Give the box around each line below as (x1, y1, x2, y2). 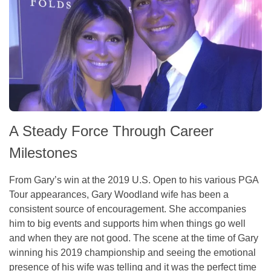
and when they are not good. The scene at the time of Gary (9, 233, 258, 244)
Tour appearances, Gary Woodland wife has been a (9, 189, 229, 200)
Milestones (9, 145, 77, 162)
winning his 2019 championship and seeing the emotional (9, 247, 256, 258)
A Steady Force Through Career (9, 123, 214, 140)
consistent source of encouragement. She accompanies (9, 204, 246, 215)
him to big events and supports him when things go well (9, 218, 246, 229)
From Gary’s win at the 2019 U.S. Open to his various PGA (9, 175, 258, 186)
